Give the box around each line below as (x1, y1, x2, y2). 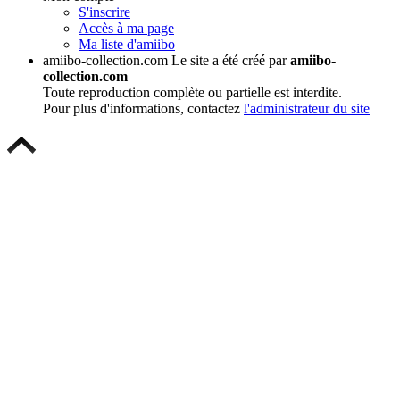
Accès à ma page (79, 21, 174, 37)
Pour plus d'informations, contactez (43, 101, 244, 117)
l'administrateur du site (244, 101, 370, 117)
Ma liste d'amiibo (79, 37, 175, 53)
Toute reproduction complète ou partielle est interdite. (43, 85, 342, 101)
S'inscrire (79, 4, 130, 21)
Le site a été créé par (168, 53, 290, 69)
